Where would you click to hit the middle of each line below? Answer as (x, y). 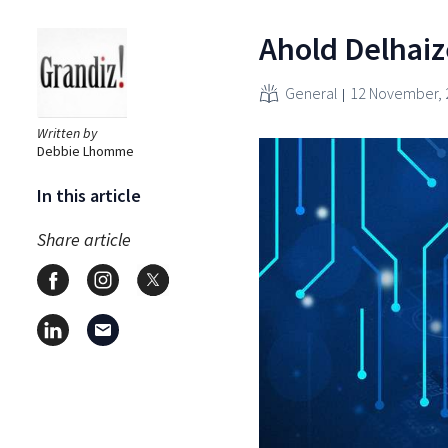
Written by (67, 132)
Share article (84, 239)
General (311, 92)
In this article (89, 195)
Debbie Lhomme (85, 150)
